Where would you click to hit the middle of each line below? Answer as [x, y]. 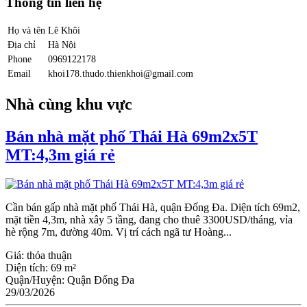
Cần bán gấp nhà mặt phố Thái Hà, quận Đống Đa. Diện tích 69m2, [153, 207]
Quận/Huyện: [36, 280]
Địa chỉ [22, 45]
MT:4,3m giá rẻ [60, 155]
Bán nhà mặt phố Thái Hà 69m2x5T [132, 137]
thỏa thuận [49, 255]
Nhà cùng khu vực [69, 105]
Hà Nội [62, 45]
